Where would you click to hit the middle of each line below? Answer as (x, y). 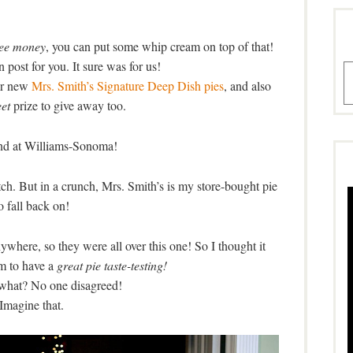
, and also (247, 86)
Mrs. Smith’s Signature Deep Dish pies (128, 86)
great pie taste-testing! (111, 266)
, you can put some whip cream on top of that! (159, 46)
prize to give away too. (68, 106)
